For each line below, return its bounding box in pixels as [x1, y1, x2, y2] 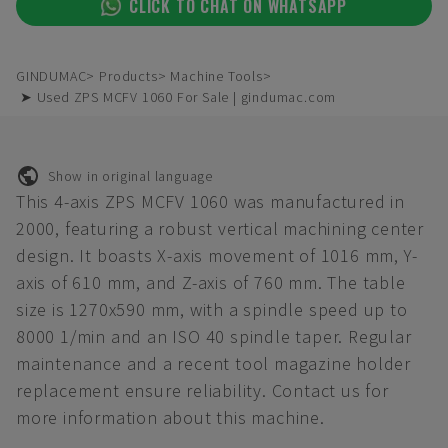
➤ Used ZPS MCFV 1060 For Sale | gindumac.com [20, 88, 337, 106]
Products [99, 67, 158, 85]
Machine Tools [170, 67, 263, 85]
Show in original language [48, 166, 213, 185]
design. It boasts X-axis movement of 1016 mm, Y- [16, 244, 418, 267]
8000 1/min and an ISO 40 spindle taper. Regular [16, 325, 412, 348]
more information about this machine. [16, 406, 325, 429]
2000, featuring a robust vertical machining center [16, 217, 424, 240]
